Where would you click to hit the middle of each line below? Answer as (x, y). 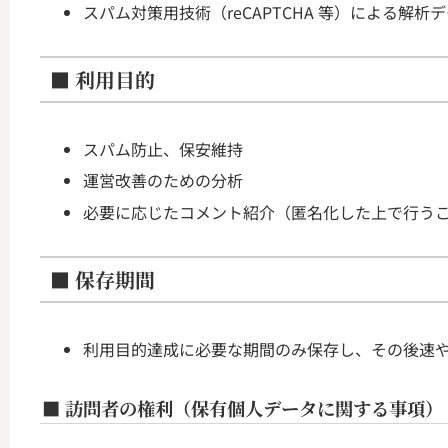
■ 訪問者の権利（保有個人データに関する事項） (242, 407)
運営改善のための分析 (163, 180)
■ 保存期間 (102, 279)
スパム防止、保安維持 (163, 149)
